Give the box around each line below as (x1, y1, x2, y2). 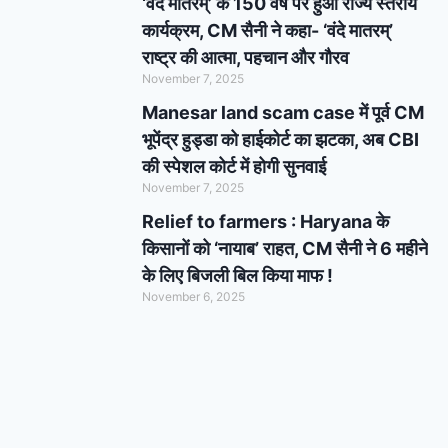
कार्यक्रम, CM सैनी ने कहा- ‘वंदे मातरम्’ (142, 20, 393, 42)
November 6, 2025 (142, 289, 245, 305)
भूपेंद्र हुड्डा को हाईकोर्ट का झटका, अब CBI (142, 129, 419, 151)
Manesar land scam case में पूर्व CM (142, 102, 424, 124)
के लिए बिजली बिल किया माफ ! (142, 265, 333, 287)
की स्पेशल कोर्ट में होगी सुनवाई (142, 156, 326, 178)
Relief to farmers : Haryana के (142, 211, 389, 233)
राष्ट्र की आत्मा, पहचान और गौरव (142, 47, 349, 69)
